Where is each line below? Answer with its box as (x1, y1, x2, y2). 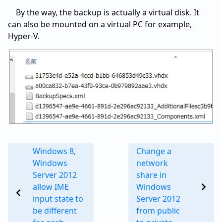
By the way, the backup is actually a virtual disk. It (16, 6, 199, 18)
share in (136, 169, 166, 181)
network (136, 158, 168, 169)
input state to (33, 193, 83, 205)
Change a (136, 146, 171, 157)
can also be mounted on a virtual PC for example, (8, 18, 192, 30)
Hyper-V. (8, 30, 40, 42)
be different (33, 205, 77, 217)
